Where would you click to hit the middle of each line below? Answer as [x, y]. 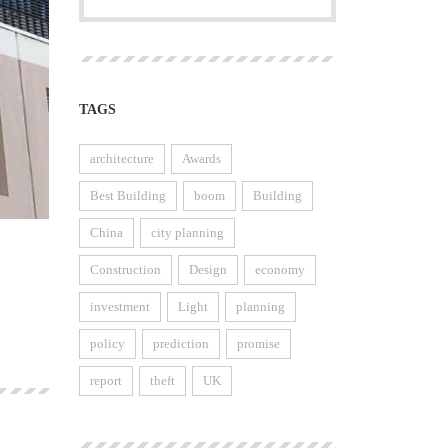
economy [279, 269]
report [105, 380]
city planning [187, 232]
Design [207, 269]
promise [258, 343]
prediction [180, 343]
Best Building [127, 195]
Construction [125, 269]
